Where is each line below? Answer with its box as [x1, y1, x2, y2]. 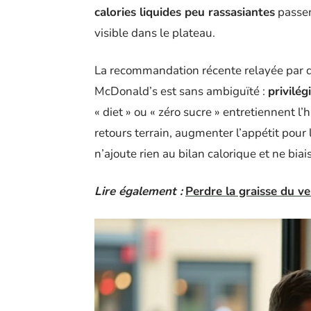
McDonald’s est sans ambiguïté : [94, 83, 268, 100]
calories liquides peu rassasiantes [94, 4, 275, 21]
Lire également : [94, 183, 183, 200]
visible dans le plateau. [94, 25, 215, 42]
